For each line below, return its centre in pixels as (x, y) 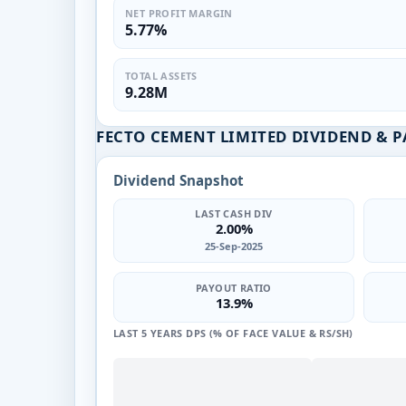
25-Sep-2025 (234, 246)
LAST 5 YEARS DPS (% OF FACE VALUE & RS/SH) (233, 333)
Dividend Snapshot (179, 180)
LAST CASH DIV (234, 213)
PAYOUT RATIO (234, 288)
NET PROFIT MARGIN (179, 13)
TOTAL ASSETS (161, 75)
